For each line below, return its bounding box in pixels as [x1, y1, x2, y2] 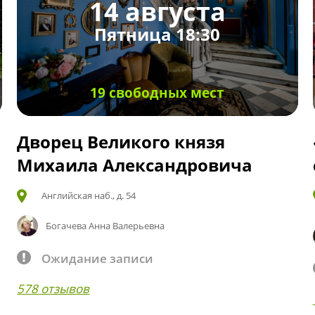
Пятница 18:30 [94, 22, 221, 46]
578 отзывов [17, 280, 90, 297]
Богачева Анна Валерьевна [46, 219, 165, 232]
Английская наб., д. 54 [41, 188, 136, 202]
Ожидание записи [41, 250, 154, 266]
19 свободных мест [90, 83, 225, 102]
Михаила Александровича [17, 153, 253, 176]
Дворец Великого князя [17, 129, 226, 153]
